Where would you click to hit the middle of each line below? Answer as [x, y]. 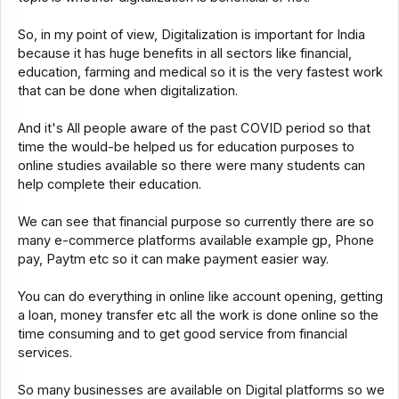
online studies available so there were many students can [191, 165]
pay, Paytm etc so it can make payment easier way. [173, 259]
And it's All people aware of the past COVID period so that [194, 128]
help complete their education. [109, 184]
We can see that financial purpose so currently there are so [195, 221]
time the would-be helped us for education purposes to [186, 147]
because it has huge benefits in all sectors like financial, [184, 53]
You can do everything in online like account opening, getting [200, 296]
